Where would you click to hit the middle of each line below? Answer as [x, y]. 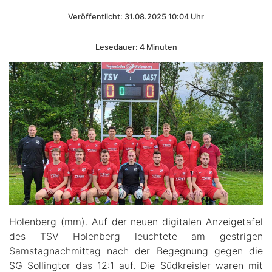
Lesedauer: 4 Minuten [136, 47]
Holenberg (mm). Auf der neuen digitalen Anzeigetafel [136, 222]
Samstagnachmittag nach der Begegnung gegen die [136, 251]
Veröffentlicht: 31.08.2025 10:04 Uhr [136, 17]
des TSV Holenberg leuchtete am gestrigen [136, 236]
